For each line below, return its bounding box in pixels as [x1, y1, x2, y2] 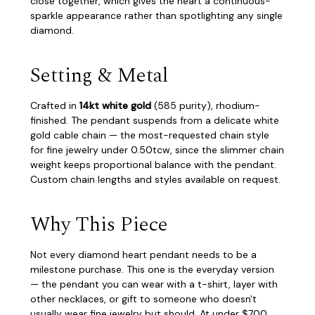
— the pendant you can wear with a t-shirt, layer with [30, 277, 278, 290]
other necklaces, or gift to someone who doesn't [30, 292, 257, 305]
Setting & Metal [30, 59, 168, 91]
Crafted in [30, 98, 79, 112]
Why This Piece [30, 208, 168, 240]
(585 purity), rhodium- [151, 98, 260, 112]
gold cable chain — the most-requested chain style [30, 128, 269, 141]
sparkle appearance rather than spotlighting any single [30, 8, 283, 22]
